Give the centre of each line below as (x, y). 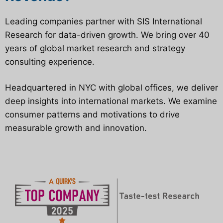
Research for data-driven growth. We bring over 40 (107, 35)
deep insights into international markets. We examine (111, 101)
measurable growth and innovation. (76, 128)
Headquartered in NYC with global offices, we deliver (111, 88)
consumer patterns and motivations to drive (92, 115)
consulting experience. (50, 61)
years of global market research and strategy (95, 48)
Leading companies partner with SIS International (104, 21)
